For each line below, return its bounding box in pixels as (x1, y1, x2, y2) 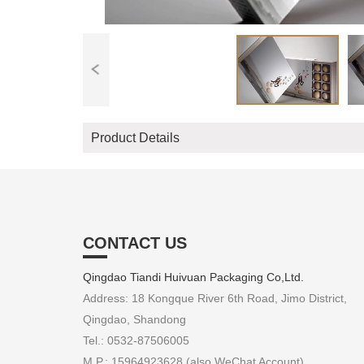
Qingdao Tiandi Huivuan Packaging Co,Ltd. (83, 270, 304, 284)
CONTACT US (83, 233, 187, 252)
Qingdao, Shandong (83, 312, 186, 326)
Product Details (91, 130, 180, 145)
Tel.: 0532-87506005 (83, 333, 189, 347)
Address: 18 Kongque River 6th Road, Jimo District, (83, 291, 347, 305)
